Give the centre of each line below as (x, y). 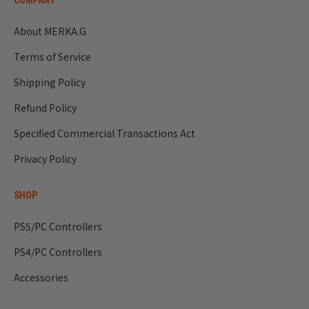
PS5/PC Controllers (58, 227)
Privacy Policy (45, 159)
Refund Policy (45, 108)
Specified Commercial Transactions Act (104, 133)
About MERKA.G (50, 31)
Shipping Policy (50, 82)
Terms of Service (52, 57)
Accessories (41, 278)
